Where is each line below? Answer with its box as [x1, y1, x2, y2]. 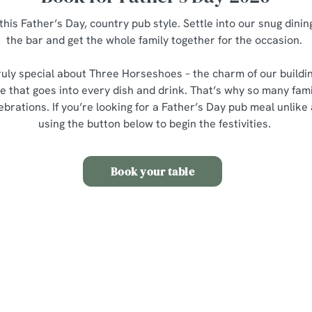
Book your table [110, 163, 195, 179]
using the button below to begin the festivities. [38, 116, 274, 131]
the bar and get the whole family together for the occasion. [6, 32, 306, 47]
